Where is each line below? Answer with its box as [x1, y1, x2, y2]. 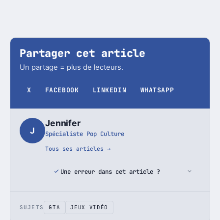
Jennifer [45, 118, 81, 129]
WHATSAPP [140, 85, 174, 94]
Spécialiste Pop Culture [45, 130, 125, 138]
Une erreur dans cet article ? [60, 167, 160, 176]
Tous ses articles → [45, 145, 111, 153]
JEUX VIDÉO [70, 204, 108, 211]
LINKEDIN [92, 85, 127, 94]
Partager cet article [20, 46, 145, 60]
